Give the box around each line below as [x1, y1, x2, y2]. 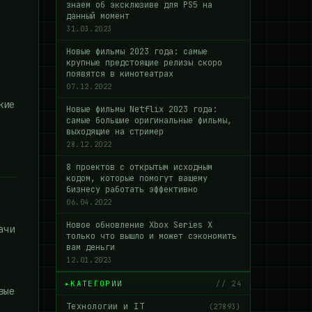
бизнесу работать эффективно [66, 184, 198, 195]
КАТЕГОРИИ [70, 279, 123, 288]
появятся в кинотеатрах [66, 68, 173, 79]
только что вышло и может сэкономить [66, 231, 237, 242]
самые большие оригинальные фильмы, [66, 115, 232, 126]
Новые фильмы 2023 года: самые [66, 46, 208, 57]
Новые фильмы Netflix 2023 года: [66, 104, 217, 115]
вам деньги [66, 242, 115, 253]
